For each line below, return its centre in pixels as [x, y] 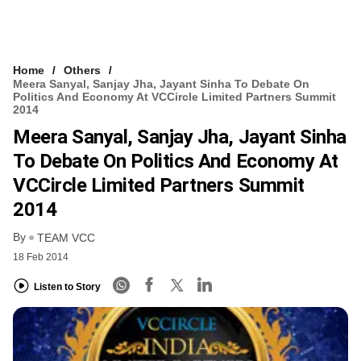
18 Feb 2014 [41, 257]
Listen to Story [67, 286]
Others [82, 70]
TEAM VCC [66, 238]
